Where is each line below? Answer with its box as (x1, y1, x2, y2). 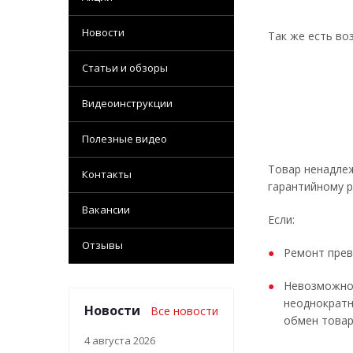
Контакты (82, 167, 132, 181)
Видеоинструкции (82, 96, 173, 110)
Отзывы (82, 238, 123, 252)
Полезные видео (82, 132, 167, 146)
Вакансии (82, 203, 130, 217)
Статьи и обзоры (82, 61, 168, 75)
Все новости (150, 303, 218, 318)
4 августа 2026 (84, 333, 155, 347)
